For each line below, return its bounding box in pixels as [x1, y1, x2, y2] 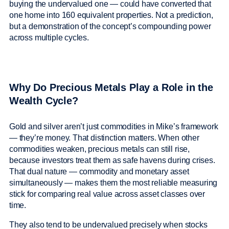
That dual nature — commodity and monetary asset [9, 167, 189, 176]
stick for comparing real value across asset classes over [9, 189, 205, 198]
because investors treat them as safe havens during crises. [9, 155, 215, 165]
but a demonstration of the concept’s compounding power [9, 22, 211, 31]
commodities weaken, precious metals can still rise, [9, 144, 190, 153]
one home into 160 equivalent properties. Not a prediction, [9, 11, 213, 20]
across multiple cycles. [9, 33, 91, 42]
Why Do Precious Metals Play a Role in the [9, 82, 213, 93]
